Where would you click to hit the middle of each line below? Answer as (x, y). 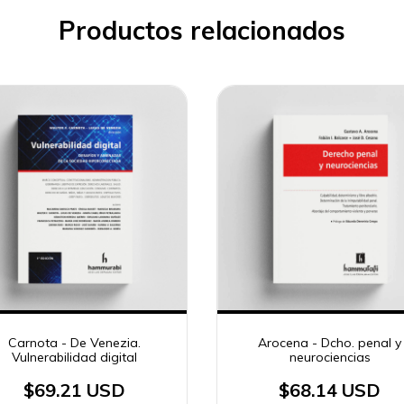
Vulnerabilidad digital (74, 357)
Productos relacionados (202, 30)
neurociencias (330, 357)
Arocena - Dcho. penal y (330, 342)
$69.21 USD (74, 390)
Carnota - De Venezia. (74, 342)
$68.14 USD (330, 390)
